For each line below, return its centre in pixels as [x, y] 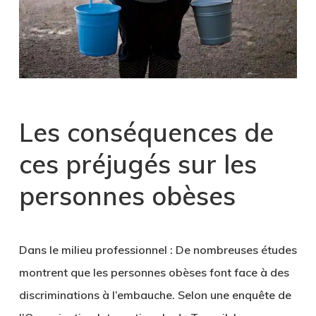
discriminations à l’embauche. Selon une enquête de [155, 294]
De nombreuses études [235, 249]
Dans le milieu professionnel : [96, 249]
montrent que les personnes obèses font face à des [154, 272]
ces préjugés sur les [138, 164]
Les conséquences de [146, 132]
